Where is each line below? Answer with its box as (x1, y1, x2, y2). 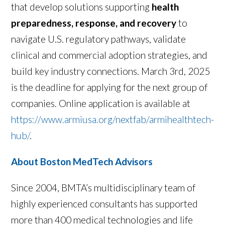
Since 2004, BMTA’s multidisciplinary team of (11, 181, 196, 193)
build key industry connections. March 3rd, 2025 (11, 65, 210, 77)
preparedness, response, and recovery (11, 17, 177, 29)
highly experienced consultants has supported (11, 197, 198, 209)
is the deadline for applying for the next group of (11, 81, 208, 93)
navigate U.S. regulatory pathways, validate (11, 33, 186, 45)
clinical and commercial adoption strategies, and (11, 49, 208, 61)
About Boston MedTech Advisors (11, 155, 153, 167)
